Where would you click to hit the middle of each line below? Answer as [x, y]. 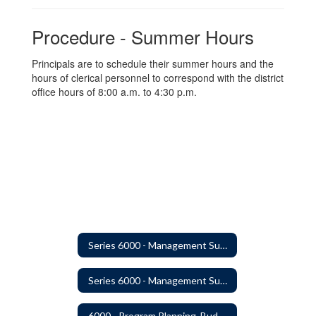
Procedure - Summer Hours [143, 36]
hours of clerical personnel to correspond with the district [158, 78]
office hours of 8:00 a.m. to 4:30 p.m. [114, 92]
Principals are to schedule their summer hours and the [153, 63]
